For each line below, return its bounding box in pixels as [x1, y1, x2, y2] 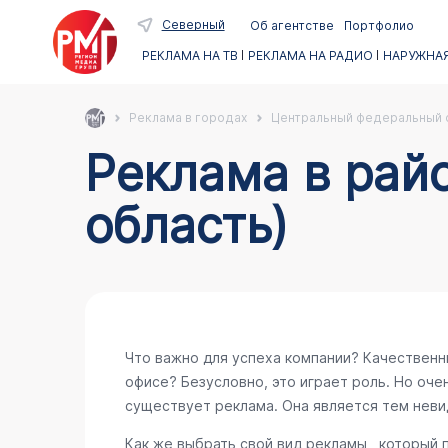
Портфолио [343, 18, 414, 33]
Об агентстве [249, 18, 334, 33]
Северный [161, 17, 225, 32]
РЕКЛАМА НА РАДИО [247, 48, 373, 63]
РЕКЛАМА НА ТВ [141, 48, 238, 63]
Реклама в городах [128, 110, 247, 125]
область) [84, 196, 288, 255]
